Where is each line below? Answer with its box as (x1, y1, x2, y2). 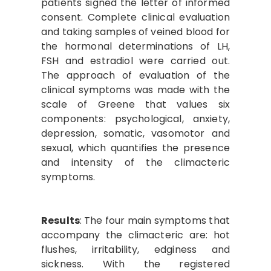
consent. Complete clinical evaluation (41, 10, 230, 24)
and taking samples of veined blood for (41, 25, 230, 39)
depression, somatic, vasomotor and (41, 126, 230, 140)
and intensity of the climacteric (41, 155, 230, 169)
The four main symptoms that (83, 214, 230, 227)
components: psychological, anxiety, (41, 112, 230, 126)
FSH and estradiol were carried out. (41, 54, 230, 68)
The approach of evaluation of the (41, 68, 230, 82)
